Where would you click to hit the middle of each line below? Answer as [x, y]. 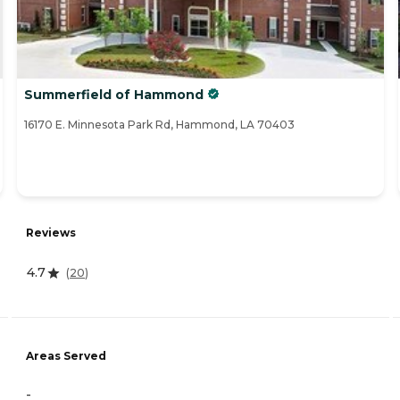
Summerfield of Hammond [114, 94]
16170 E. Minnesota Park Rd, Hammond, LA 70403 [159, 124]
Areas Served [66, 356]
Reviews [51, 233]
